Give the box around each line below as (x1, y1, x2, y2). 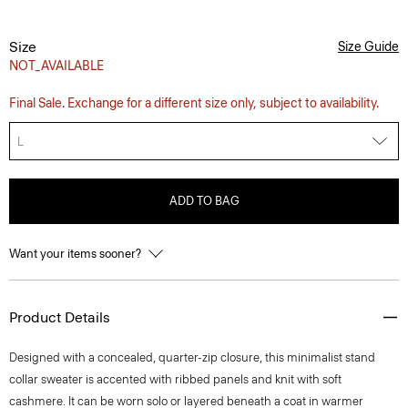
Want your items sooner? (9, 247, 144, 260)
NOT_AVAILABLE (9, 58, 104, 74)
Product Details (9, 309, 110, 326)
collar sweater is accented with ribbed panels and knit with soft (9, 372, 342, 386)
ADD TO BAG (168, 194, 240, 208)
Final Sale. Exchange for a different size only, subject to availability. (9, 96, 379, 111)
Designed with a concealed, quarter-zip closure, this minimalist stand (9, 351, 375, 364)
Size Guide (338, 39, 399, 55)
